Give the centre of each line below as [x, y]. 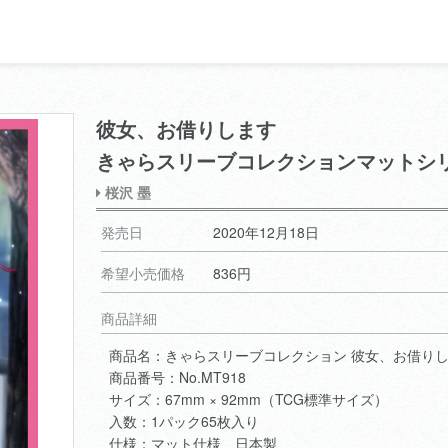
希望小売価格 [143, 272]
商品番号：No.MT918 [177, 376]
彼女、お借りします [186, 128]
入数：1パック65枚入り [184, 420]
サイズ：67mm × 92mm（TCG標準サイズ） [248, 398]
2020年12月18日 [266, 231]
